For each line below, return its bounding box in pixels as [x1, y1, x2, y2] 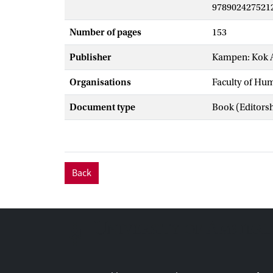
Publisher [69, 52, 112, 63]
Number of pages [69, 27, 141, 38]
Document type [69, 102, 135, 113]
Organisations [69, 77, 131, 88]
